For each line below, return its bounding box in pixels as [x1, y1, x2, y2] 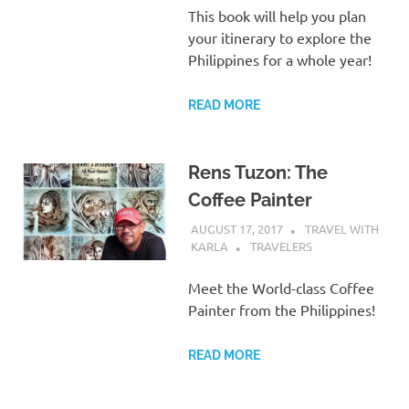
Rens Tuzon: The [187, 162, 328, 184]
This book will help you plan [187, 6, 366, 26]
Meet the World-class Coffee [187, 278, 374, 298]
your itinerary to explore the [187, 28, 372, 47]
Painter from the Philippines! [187, 300, 375, 320]
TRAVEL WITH [304, 220, 379, 236]
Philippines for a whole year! [187, 50, 372, 69]
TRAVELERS [249, 238, 312, 255]
